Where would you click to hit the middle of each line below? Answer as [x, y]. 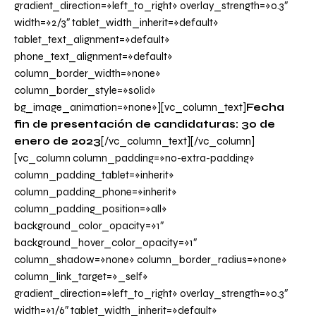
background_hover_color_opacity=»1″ [105, 243]
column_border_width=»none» [87, 74]
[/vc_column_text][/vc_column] [178, 141]
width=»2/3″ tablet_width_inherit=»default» [116, 23]
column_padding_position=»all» [91, 209]
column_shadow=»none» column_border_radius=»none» [151, 260]
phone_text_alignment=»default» [93, 57]
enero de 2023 [57, 141]
